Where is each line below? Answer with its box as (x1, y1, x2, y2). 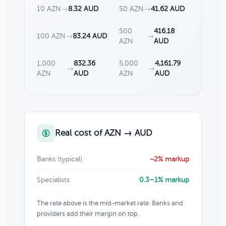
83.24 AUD (73, 32, 107, 40)
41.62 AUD (151, 5, 185, 13)
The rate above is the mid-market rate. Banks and (37, 199, 183, 207)
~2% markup (150, 155, 189, 163)
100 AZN (37, 32, 66, 40)
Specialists (37, 176, 70, 184)
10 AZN (37, 5, 61, 13)
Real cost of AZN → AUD (55, 128, 152, 138)
